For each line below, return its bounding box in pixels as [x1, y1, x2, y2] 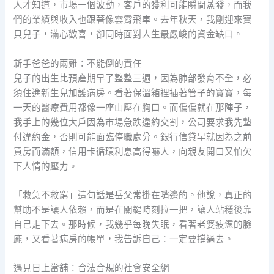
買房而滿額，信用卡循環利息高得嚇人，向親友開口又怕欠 [13, 146, 253, 157]
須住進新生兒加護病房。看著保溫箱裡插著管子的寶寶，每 [13, 87, 253, 98]
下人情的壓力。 [13, 160, 78, 172]
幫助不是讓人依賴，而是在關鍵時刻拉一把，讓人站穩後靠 [13, 204, 253, 215]
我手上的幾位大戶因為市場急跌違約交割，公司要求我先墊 [13, 116, 253, 128]
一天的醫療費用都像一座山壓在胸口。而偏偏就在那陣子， [13, 102, 253, 113]
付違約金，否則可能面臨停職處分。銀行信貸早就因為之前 [13, 131, 253, 143]
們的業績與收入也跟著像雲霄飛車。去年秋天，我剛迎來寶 [13, 14, 253, 26]
